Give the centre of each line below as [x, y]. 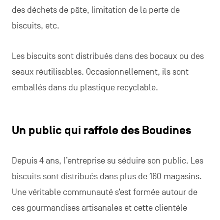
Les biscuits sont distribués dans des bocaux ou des [108, 56]
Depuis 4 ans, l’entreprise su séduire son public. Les [107, 161]
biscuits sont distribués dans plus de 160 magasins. [107, 177]
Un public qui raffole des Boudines [101, 131]
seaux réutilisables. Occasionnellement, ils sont [100, 72]
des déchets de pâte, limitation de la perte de [96, 10]
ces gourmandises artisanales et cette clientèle [99, 208]
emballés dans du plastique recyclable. [85, 88]
